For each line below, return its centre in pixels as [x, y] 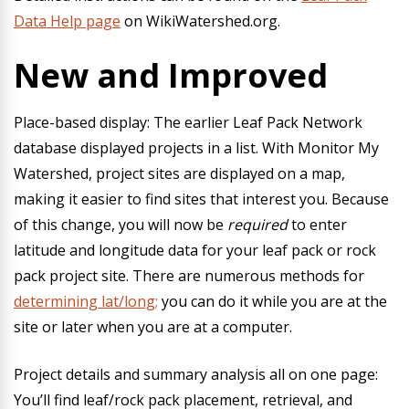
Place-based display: [82, 122]
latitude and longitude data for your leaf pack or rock [195, 250]
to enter [317, 225]
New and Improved [171, 75]
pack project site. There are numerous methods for [189, 276]
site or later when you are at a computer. [153, 327]
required [257, 225]
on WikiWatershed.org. [200, 21]
